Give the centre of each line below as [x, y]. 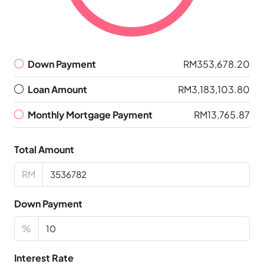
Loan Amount [57, 90]
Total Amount [44, 150]
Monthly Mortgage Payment [90, 115]
